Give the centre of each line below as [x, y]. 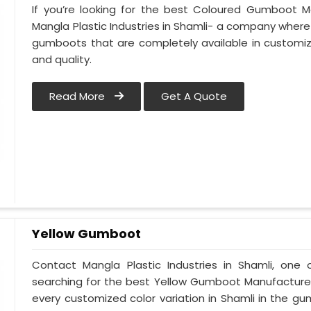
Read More [79, 96]
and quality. [62, 60]
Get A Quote [194, 96]
